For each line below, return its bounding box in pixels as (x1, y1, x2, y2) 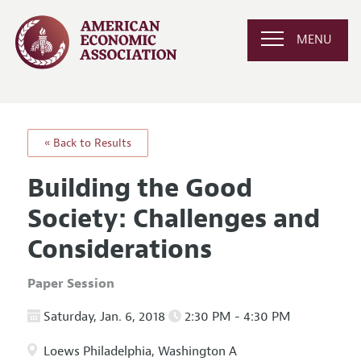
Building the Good (27, 171, 252, 205)
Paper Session (27, 275, 114, 292)
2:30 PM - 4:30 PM (180, 308, 291, 325)
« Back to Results (44, 135, 131, 150)
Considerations (27, 232, 212, 266)
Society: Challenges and (27, 201, 320, 235)
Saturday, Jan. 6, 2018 (39, 308, 168, 325)
